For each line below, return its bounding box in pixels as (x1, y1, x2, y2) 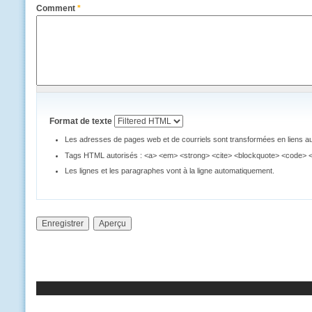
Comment (36, 3, 77, 14)
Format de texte (49, 116, 115, 126)
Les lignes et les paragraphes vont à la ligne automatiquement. (65, 166, 275, 175)
